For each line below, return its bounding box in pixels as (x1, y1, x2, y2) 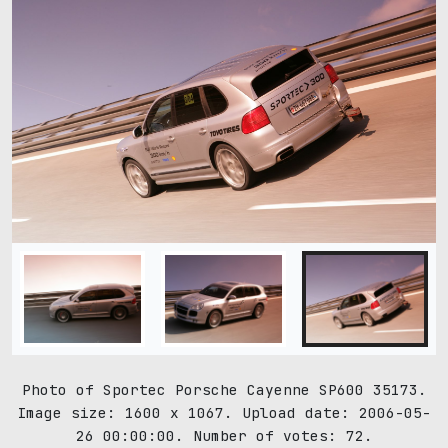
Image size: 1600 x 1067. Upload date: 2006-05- (17, 402, 431, 422)
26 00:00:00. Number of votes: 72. (75, 425, 373, 445)
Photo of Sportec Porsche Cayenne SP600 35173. (21, 379, 427, 399)
